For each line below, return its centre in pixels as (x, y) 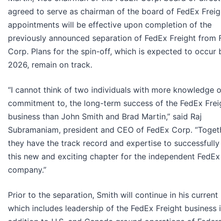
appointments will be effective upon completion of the (110, 25)
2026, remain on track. (50, 65)
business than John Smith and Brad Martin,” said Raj (105, 117)
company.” (27, 170)
